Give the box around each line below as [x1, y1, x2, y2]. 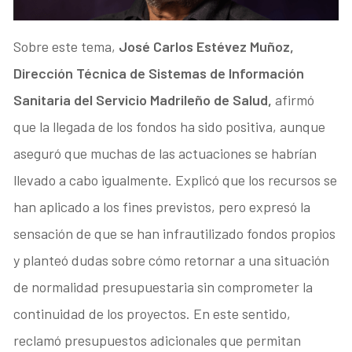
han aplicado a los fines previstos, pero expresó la [13, 197, 311, 215]
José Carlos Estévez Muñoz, [119, 37, 295, 55]
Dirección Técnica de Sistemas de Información [13, 64, 305, 82]
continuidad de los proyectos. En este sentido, [13, 304, 291, 322]
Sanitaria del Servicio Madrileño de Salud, [13, 90, 276, 108]
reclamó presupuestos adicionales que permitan [13, 331, 302, 349]
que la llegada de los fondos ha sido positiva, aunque [13, 117, 326, 135]
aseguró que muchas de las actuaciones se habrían [13, 144, 317, 162]
